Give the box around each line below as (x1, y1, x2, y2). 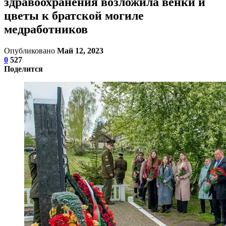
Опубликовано (4, 46, 57, 55)
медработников (4, 22, 88, 36)
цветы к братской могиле (4, 9, 144, 22)
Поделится (4, 64, 43, 73)
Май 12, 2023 (57, 46, 103, 55)
